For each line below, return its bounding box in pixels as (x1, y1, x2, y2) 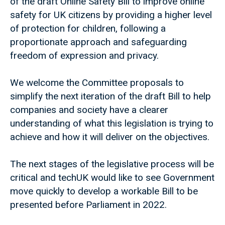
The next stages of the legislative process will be (10, 158, 214, 170)
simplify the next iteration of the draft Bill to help (10, 90, 211, 102)
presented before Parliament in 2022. (10, 199, 167, 211)
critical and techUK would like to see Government (10, 172, 214, 184)
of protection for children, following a (10, 23, 166, 35)
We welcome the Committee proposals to (10, 77, 184, 89)
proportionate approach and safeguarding (10, 36, 187, 48)
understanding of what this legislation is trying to (10, 118, 213, 130)
